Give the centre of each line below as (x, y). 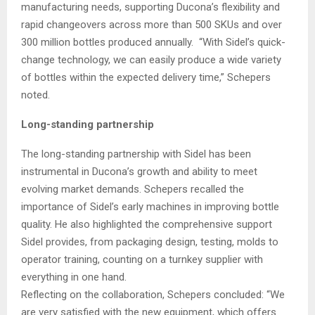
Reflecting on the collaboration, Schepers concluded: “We (153, 294)
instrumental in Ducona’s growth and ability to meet (139, 171)
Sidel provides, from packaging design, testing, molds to (150, 242)
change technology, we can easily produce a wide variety (151, 59)
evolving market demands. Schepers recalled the (133, 189)
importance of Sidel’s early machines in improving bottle (150, 206)
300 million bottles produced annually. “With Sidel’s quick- (153, 42)
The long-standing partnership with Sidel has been (136, 154)
